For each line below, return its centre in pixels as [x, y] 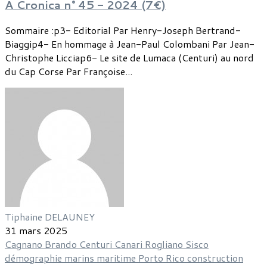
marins [80, 258]
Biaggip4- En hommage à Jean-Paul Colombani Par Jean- [130, 44]
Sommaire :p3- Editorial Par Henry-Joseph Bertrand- [123, 30]
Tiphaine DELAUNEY [50, 217]
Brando [62, 244]
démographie [35, 258]
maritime [117, 258]
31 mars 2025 [36, 231]
